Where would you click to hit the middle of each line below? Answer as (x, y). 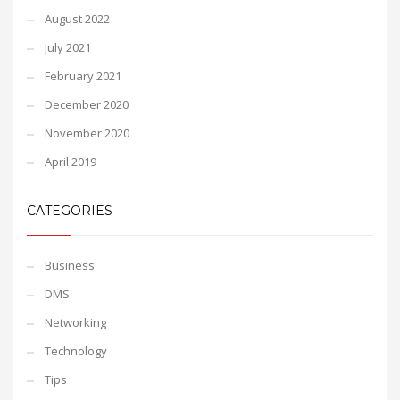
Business (70, 265)
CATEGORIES (70, 211)
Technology (76, 351)
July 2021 (68, 47)
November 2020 (87, 133)
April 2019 (71, 162)
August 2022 (77, 19)
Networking (75, 322)
